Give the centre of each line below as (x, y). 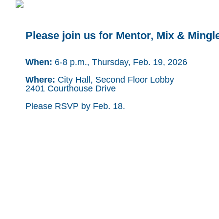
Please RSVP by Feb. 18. (75, 106)
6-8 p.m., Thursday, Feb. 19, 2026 (120, 62)
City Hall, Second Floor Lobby (115, 80)
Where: (40, 80)
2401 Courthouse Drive (71, 88)
